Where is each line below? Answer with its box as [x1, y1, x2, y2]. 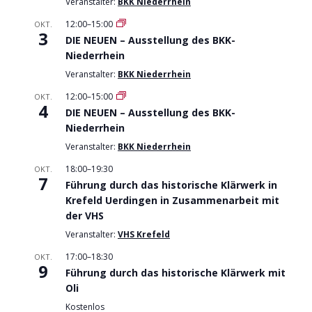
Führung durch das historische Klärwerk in [65, 178, 277, 192]
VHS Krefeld [118, 228, 170, 241]
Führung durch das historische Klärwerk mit [65, 266, 286, 280]
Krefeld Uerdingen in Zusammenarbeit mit [65, 194, 279, 208]
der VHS [65, 209, 104, 223]
